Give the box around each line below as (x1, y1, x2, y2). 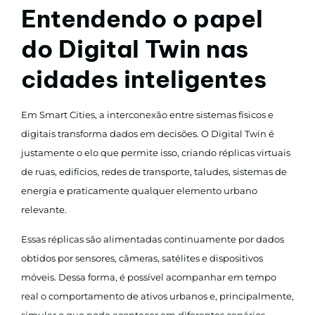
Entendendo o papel (21, 3, 263, 34)
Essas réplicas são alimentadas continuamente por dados (21, 233, 284, 245)
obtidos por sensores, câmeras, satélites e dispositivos (21, 252, 263, 264)
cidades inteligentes (21, 63, 266, 94)
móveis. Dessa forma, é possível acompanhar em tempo (21, 271, 276, 283)
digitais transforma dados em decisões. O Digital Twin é (21, 127, 274, 139)
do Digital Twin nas (21, 33, 248, 64)
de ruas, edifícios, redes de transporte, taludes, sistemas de (21, 165, 287, 177)
